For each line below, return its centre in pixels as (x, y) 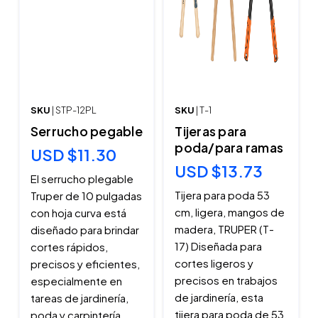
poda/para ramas (229, 148)
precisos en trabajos (226, 280)
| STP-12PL (74, 110)
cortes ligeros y (214, 263)
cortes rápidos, (69, 247)
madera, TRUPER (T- (225, 229)
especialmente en (76, 281)
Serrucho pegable (86, 131)
